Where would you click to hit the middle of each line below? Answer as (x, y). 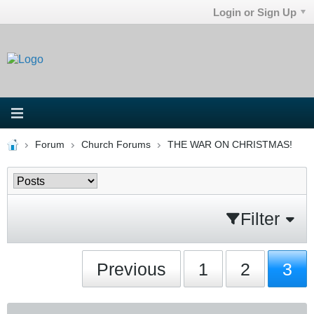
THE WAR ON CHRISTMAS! (230, 144)
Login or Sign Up (255, 12)
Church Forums (116, 144)
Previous (132, 269)
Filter (260, 218)
